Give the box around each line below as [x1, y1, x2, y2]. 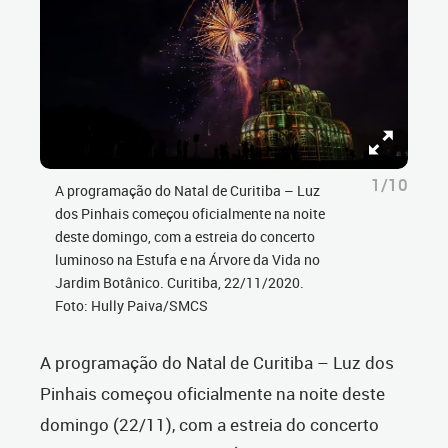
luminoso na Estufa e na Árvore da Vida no [55, 250, 320, 270]
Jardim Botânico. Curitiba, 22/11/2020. [55, 273, 304, 293]
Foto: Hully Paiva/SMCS [55, 296, 208, 316]
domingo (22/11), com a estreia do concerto [40, 413, 379, 437]
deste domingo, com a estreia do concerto [55, 227, 315, 247]
